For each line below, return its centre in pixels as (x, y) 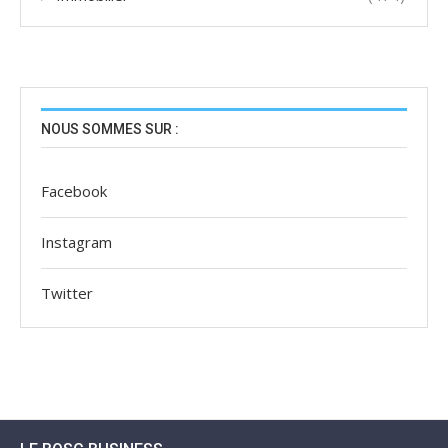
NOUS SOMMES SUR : (110, 129)
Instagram (76, 242)
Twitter (67, 293)
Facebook (74, 191)
